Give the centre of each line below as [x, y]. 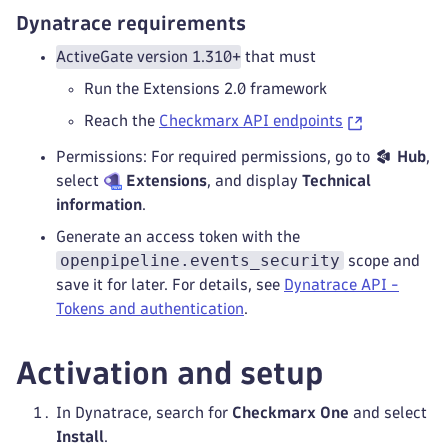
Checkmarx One [290, 412]
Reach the [121, 120]
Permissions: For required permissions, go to [215, 156]
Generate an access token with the [178, 236]
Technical [337, 180]
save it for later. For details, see [170, 284]
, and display [255, 180]
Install [80, 436]
